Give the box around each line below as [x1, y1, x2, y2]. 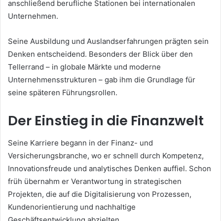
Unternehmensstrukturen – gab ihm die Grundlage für [8, 75, 195, 85]
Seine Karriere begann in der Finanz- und [8, 138, 153, 147]
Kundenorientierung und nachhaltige [8, 202, 136, 212]
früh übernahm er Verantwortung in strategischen [8, 176, 182, 186]
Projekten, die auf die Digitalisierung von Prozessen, [8, 189, 191, 199]
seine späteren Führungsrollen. [8, 88, 117, 98]
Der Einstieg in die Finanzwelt [8, 111, 204, 130]
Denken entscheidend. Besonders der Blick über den [8, 49, 193, 59]
